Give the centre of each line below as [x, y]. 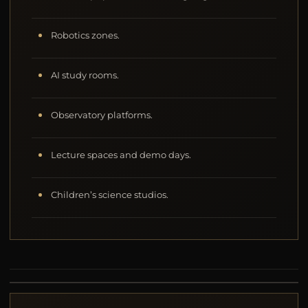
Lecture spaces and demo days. [121, 155]
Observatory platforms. [102, 115]
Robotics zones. [86, 35]
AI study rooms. [85, 75]
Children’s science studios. [110, 195]
